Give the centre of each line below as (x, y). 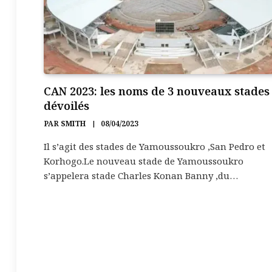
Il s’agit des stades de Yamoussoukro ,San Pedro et (155, 146)
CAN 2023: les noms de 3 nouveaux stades (157, 91)
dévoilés (66, 105)
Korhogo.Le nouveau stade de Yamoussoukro (144, 161)
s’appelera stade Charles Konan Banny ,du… (141, 175)
